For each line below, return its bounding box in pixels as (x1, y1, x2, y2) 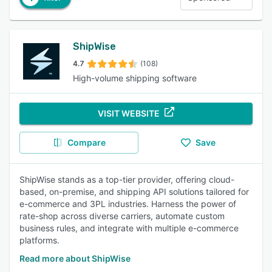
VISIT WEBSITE (98, 108, 160, 118)
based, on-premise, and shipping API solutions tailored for (19, 186, 249, 197)
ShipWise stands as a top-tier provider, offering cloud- (19, 174, 234, 185)
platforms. (19, 235, 59, 245)
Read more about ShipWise (19, 253, 131, 263)
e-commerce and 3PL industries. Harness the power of (19, 199, 236, 209)
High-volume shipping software (73, 73, 197, 83)
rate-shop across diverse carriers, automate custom (19, 211, 225, 221)
